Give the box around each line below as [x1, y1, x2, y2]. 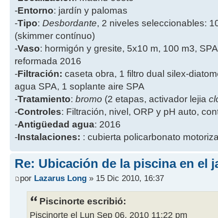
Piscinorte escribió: [39, 195, 126, 206]
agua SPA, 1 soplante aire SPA [15, 81, 145, 92]
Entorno [18, 5, 54, 16]
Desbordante [42, 18, 97, 29]
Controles [18, 107, 61, 117]
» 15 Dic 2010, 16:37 [87, 173, 164, 183]
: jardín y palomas [54, 5, 127, 16]
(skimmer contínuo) [15, 31, 95, 41]
